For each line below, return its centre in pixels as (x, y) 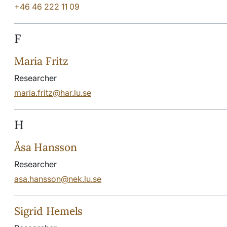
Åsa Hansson (46, 147)
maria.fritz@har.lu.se (53, 92)
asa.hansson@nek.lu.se (58, 179)
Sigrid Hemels (49, 211)
